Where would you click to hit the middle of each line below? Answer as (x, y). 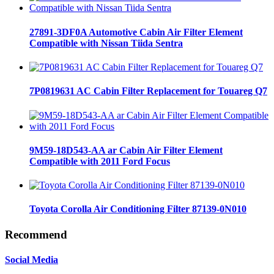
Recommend (36, 234)
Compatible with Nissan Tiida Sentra (106, 43)
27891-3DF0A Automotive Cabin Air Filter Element (136, 32)
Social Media (31, 259)
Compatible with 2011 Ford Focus (100, 161)
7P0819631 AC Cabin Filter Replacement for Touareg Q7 (148, 91)
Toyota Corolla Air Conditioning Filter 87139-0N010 (138, 209)
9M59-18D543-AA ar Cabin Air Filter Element (126, 150)
